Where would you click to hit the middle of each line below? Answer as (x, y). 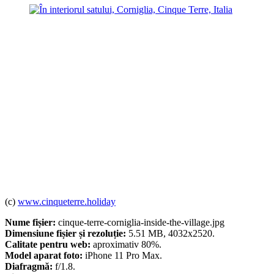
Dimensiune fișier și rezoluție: (65, 234)
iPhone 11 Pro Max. (122, 256)
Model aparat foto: (44, 256)
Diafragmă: (29, 267)
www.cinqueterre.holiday (67, 202)
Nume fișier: (30, 223)
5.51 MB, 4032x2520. (170, 234)
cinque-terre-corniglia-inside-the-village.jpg (140, 223)
